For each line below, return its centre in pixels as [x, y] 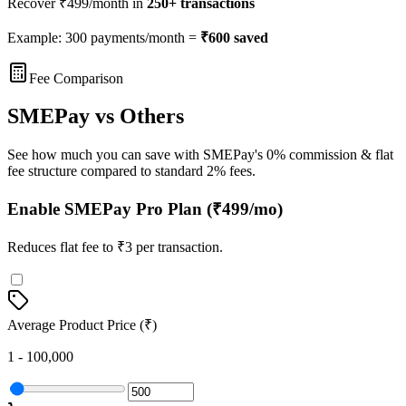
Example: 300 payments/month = [102, 37]
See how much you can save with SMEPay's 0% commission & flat [200, 155]
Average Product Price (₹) [82, 324]
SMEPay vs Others [96, 116]
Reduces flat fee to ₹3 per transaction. [115, 246]
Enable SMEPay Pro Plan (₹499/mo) [145, 209]
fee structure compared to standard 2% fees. [131, 171]
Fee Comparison [76, 78]
